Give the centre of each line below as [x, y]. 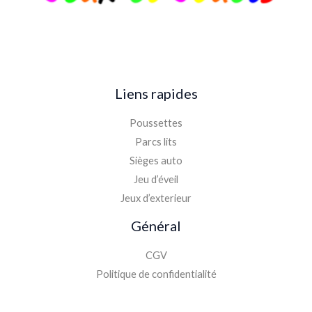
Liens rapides [156, 94]
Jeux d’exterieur [156, 198]
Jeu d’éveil [156, 180]
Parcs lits [156, 142]
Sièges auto [156, 161]
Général [156, 226]
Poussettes [156, 123]
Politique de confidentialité [156, 274]
